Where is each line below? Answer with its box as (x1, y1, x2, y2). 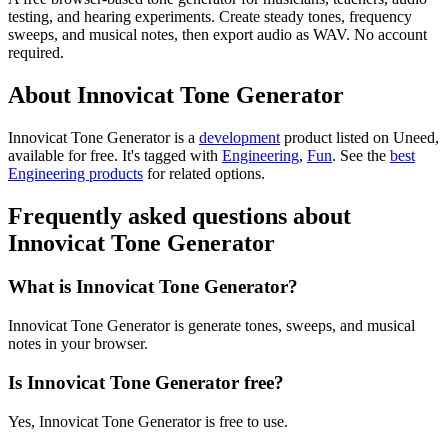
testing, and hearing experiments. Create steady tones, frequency (8, 7, 412, 25)
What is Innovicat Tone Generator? (8, 276, 298, 298)
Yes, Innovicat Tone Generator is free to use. (8, 412, 288, 430)
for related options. (143, 164, 265, 182)
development (199, 128, 280, 146)
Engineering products (8, 164, 143, 182)
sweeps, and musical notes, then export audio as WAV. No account (8, 25, 427, 43)
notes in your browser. (8, 335, 148, 353)
